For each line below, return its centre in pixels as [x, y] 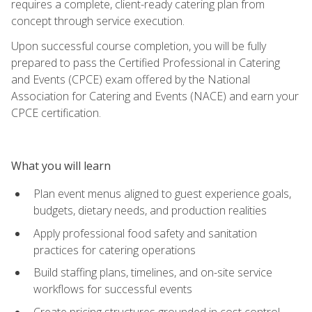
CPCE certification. [56, 112]
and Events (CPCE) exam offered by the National [131, 79]
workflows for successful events [113, 289]
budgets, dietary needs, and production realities [150, 210]
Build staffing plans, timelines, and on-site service [153, 273]
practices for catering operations [115, 250]
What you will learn [61, 165]
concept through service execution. [98, 21]
